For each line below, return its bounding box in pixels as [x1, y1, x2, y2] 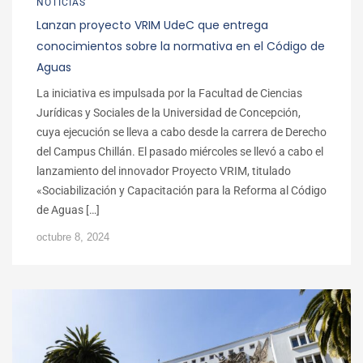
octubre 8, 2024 [36, 231, 109, 244]
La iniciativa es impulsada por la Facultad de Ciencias [36, 87, 302, 100]
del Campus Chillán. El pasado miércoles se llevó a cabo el [36, 145, 323, 159]
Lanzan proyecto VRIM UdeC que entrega [36, 17, 268, 34]
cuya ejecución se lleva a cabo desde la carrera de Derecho [36, 126, 327, 139]
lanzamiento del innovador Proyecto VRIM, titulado [36, 164, 291, 178]
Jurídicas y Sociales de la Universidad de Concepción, [36, 106, 301, 120]
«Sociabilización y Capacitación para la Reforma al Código [36, 184, 327, 198]
